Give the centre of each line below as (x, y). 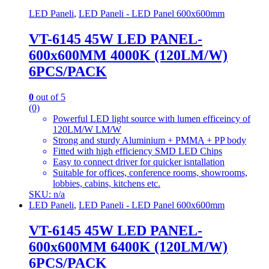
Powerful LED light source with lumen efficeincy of (152, 119)
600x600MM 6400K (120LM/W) (128, 247)
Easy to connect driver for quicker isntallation (139, 162)
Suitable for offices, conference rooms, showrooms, (150, 173)
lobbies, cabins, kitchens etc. (107, 184)
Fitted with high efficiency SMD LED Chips (138, 151)
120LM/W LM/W (87, 130)
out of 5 (50, 97)
